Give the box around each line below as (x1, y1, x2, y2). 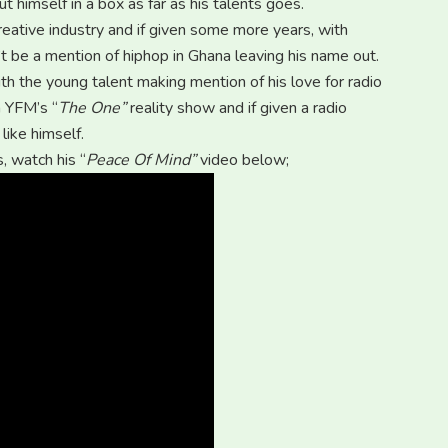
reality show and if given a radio (130, 97, 347, 120)
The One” (58, 97, 130, 120)
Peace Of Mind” (86, 149, 200, 172)
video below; (200, 149, 289, 172)
